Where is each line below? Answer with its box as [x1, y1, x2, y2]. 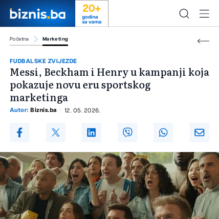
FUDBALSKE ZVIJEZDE [10, 58, 77, 65]
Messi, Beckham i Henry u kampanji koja [10, 64, 209, 79]
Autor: [10, 107, 31, 113]
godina [82, 15, 98, 20]
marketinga [10, 89, 68, 105]
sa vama [82, 20, 102, 24]
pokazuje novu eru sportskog [10, 77, 151, 92]
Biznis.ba [30, 107, 57, 113]
